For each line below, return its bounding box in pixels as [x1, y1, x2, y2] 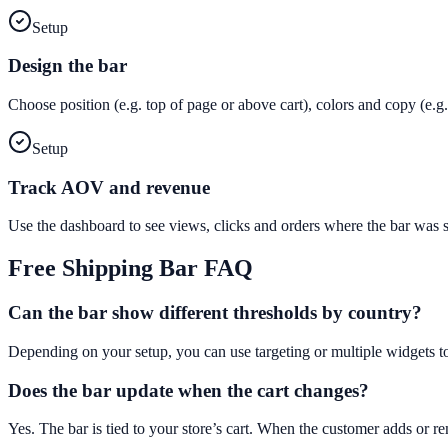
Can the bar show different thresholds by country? [8, 302, 422, 324]
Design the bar [8, 55, 127, 77]
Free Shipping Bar [8, 255, 198, 282]
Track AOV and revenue [8, 176, 210, 198]
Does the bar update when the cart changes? [8, 379, 369, 401]
